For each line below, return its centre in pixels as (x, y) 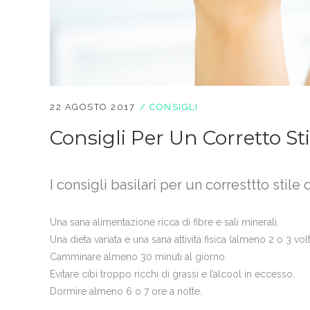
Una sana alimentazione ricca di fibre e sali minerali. (164, 222)
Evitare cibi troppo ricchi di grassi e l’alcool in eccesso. (172, 274)
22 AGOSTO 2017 (92, 107)
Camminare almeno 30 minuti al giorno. (138, 257)
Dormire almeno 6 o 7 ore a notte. (126, 292)
